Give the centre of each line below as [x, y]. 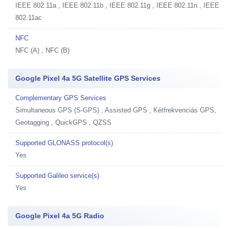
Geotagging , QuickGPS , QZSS [63, 122]
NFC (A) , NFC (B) [42, 50]
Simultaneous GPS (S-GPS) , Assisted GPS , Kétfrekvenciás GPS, [116, 110]
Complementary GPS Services [61, 98]
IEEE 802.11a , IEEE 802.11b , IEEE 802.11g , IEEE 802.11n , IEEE [117, 5]
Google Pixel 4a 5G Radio [60, 216]
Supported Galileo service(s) [57, 176]
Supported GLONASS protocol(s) [64, 143]
